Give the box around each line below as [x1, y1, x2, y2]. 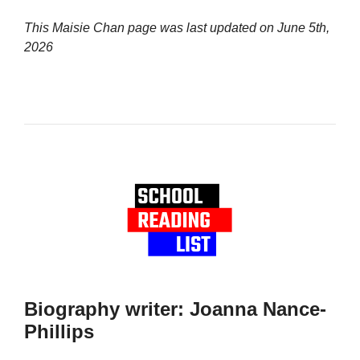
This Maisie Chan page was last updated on [24, 20, 277, 35]
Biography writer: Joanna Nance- [24, 297, 326, 320]
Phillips [24, 320, 94, 342]
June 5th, [277, 20, 329, 35]
